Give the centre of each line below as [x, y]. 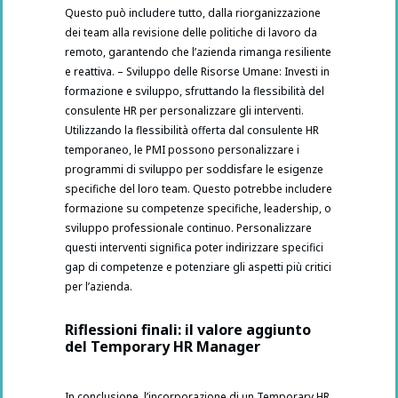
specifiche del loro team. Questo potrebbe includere [199, 189]
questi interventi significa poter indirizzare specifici [194, 248]
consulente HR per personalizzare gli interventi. [184, 111]
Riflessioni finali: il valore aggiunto [188, 330]
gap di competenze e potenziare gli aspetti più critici [198, 267]
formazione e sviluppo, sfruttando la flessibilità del [195, 92]
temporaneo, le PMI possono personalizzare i [182, 150]
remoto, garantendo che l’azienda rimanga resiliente [198, 52]
